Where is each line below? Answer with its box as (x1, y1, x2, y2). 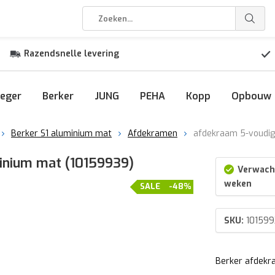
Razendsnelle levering (23, 48, 119, 60)
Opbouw (231, 90, 271, 103)
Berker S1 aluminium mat (11, 128, 112, 139)
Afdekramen (128, 128, 177, 139)
